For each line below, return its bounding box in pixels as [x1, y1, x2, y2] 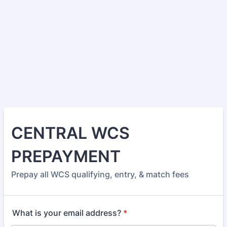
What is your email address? [12, 208, 121, 218]
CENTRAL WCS [11, 123, 130, 143]
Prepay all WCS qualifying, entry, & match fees [11, 169, 189, 179]
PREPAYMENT [11, 146, 121, 166]
